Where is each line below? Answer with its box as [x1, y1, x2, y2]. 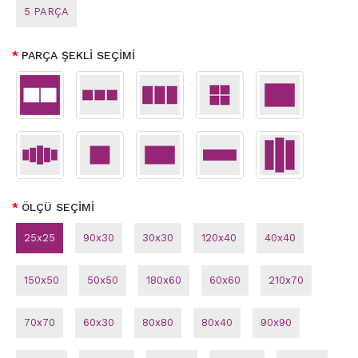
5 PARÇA [24, 6, 69, 18]
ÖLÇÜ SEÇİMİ [22, 201, 94, 214]
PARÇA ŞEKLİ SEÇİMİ [22, 49, 135, 62]
